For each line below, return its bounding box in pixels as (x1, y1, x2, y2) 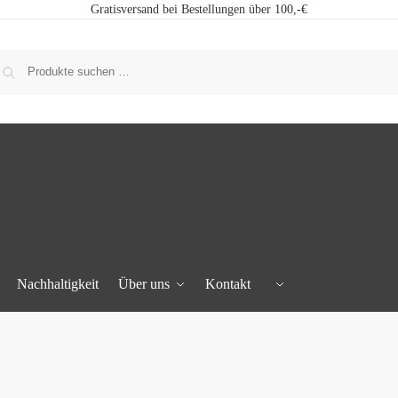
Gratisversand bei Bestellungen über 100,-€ (91, 3, 307, 16)
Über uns (117, 276, 170, 291)
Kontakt (204, 276, 251, 291)
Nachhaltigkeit (17, 276, 99, 291)
